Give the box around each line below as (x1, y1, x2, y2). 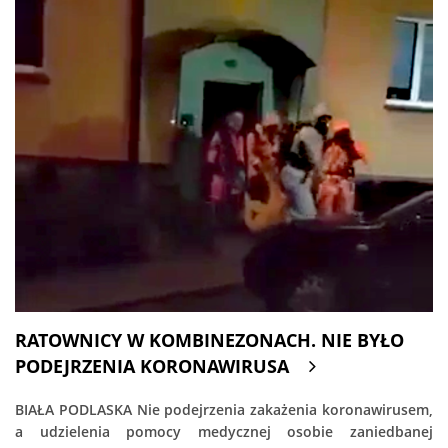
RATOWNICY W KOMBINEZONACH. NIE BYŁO (15, 328, 404, 353)
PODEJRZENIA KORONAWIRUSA (15, 354, 289, 379)
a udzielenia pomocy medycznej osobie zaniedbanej (15, 422, 433, 442)
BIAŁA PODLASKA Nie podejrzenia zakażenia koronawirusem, (15, 400, 433, 420)
